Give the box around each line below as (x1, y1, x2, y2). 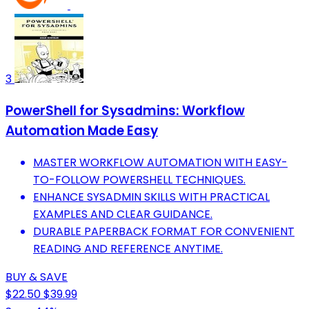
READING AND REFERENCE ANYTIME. (33, 240, 223, 257)
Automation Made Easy (6, 121, 158, 140)
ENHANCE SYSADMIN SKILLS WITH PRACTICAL (33, 188, 270, 205)
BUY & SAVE (6, 268, 68, 285)
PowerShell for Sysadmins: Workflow (6, 101, 245, 120)
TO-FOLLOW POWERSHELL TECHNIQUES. (33, 171, 246, 188)
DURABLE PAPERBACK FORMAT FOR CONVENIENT (33, 223, 295, 239)
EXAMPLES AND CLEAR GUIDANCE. (33, 206, 212, 222)
